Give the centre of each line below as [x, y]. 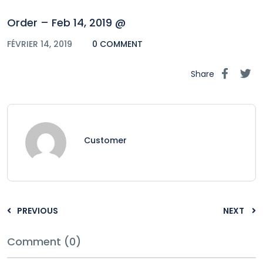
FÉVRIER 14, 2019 [41, 44]
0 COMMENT [117, 44]
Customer [105, 140]
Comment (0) [44, 241]
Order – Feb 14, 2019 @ [66, 22]
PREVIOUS [38, 210]
